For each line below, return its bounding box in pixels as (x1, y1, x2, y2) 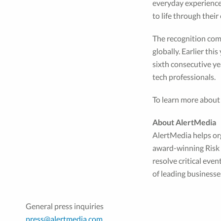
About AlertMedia (152, 117, 216, 127)
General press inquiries (26, 201, 104, 211)
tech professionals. (152, 72, 216, 81)
